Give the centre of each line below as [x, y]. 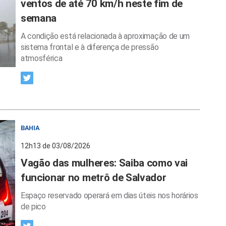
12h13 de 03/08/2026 [55, 146]
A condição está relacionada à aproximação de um [105, 36]
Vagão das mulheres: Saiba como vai [104, 163]
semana [39, 18]
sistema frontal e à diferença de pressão [90, 47]
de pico [33, 207]
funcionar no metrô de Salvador [94, 178]
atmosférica [42, 58]
